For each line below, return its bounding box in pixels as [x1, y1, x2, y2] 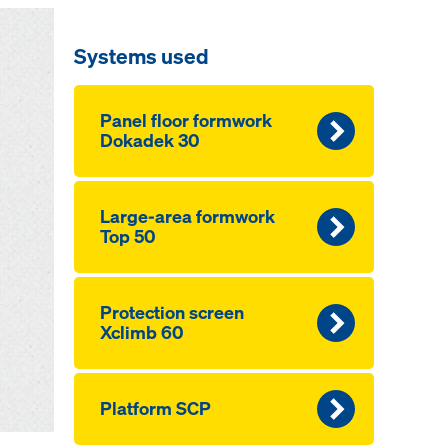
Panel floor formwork [99, 109, 272, 132]
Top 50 [99, 225, 156, 248]
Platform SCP [99, 397, 211, 420]
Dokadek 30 [99, 129, 200, 152]
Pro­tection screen [99, 301, 244, 324]
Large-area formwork [99, 205, 275, 228]
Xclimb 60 [99, 321, 184, 344]
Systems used [73, 42, 209, 70]
